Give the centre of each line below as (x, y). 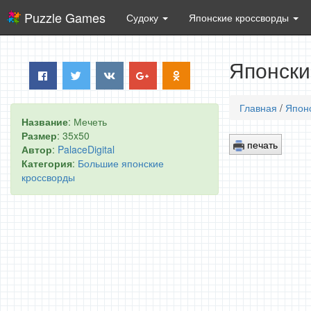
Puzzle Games (65, 17)
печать (261, 144)
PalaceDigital (86, 149)
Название (45, 121)
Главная (258, 108)
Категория (47, 163)
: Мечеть (87, 121)
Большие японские (121, 163)
